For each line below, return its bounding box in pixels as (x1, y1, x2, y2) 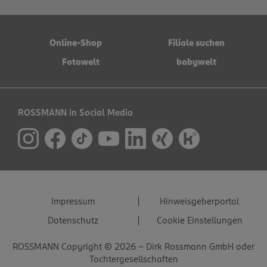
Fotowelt (62, 56, 100, 69)
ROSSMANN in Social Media (18, 107, 133, 119)
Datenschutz (47, 215, 98, 226)
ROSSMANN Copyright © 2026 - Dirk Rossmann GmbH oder (13, 241, 254, 253)
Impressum (51, 195, 95, 207)
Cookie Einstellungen (156, 215, 243, 226)
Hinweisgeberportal (160, 195, 239, 207)
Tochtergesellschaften (89, 253, 178, 265)
